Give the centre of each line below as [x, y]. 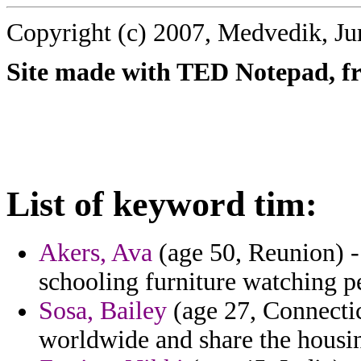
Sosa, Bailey [103, 311]
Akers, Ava [95, 253]
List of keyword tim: [162, 204]
